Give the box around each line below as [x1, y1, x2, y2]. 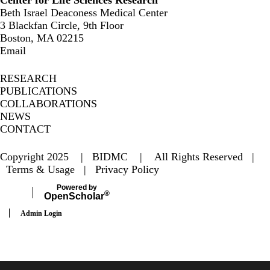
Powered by [57, 183, 97, 192]
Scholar [69, 190, 104, 201]
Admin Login [20, 209, 62, 218]
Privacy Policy [95, 163, 159, 176]
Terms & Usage [6, 163, 75, 176]
